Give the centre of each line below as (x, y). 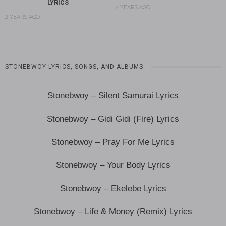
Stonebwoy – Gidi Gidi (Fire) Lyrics (113, 119)
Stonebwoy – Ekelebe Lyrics (113, 189)
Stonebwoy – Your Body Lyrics (113, 165)
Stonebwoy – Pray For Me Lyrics (113, 142)
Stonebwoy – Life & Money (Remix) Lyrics (113, 212)
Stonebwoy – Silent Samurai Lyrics (113, 96)
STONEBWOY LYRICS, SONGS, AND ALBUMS (74, 67)
